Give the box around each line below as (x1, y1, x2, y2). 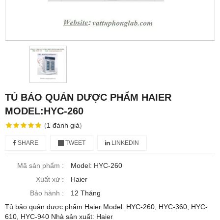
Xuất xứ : (36, 175, 64, 184)
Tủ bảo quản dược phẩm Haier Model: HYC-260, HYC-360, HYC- (5, 203, 208, 211)
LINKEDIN (110, 139, 139, 147)
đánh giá (52, 121, 80, 130)
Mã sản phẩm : (17, 162, 64, 170)
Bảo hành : (30, 189, 64, 197)
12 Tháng (71, 189, 101, 197)
